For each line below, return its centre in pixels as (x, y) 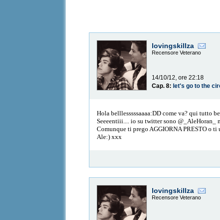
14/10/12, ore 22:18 (178, 78)
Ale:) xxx (110, 137)
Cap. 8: (163, 86)
